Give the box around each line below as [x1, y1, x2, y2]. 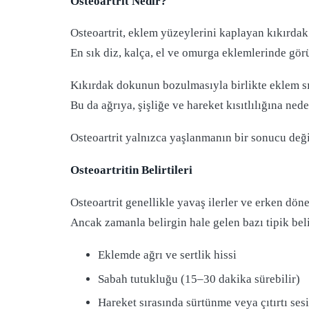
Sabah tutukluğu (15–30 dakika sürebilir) [98, 272, 300, 286]
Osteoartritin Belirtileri [70, 163, 192, 177]
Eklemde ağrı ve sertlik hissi [98, 248, 237, 261]
